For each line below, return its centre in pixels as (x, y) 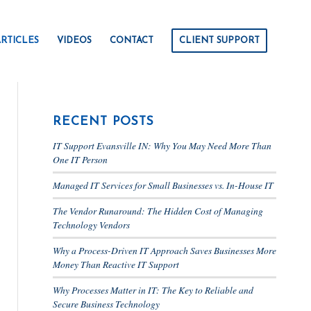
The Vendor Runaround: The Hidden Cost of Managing (158, 211)
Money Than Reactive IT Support (116, 264)
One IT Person (80, 159)
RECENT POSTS (103, 122)
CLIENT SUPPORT (219, 41)
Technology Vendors (91, 225)
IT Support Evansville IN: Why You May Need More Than (162, 145)
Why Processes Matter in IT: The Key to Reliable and (153, 290)
